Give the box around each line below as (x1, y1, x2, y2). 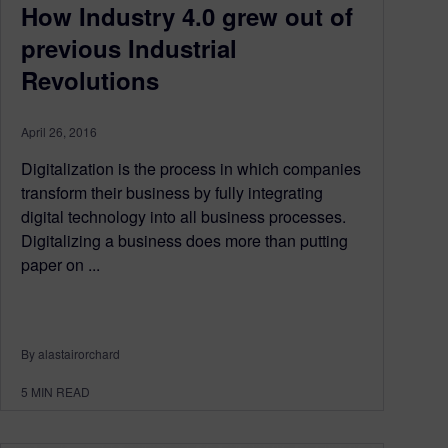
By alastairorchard (21, 344, 120, 362)
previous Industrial (21, 30, 237, 65)
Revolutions (21, 62, 159, 97)
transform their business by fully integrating (21, 180, 323, 204)
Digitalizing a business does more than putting (21, 228, 348, 252)
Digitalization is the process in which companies (21, 156, 361, 180)
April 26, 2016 (21, 122, 97, 140)
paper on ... (21, 252, 100, 276)
